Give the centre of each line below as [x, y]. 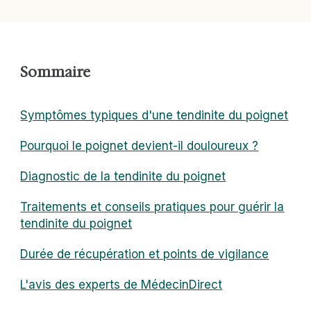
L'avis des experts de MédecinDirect [121, 285]
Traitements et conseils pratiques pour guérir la [152, 207]
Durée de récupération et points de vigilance [145, 254]
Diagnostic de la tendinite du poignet [123, 177]
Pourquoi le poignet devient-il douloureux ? [140, 146]
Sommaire [56, 73]
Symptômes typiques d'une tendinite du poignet [154, 116]
